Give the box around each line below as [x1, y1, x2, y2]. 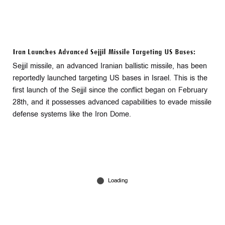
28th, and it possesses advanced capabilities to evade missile [13, 96, 211, 107]
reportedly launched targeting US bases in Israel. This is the [13, 72, 207, 83]
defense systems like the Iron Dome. [13, 108, 131, 120]
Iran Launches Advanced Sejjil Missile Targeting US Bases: [13, 46, 195, 58]
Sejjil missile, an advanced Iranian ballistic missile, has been [13, 60, 207, 71]
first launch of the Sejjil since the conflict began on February [13, 84, 207, 95]
